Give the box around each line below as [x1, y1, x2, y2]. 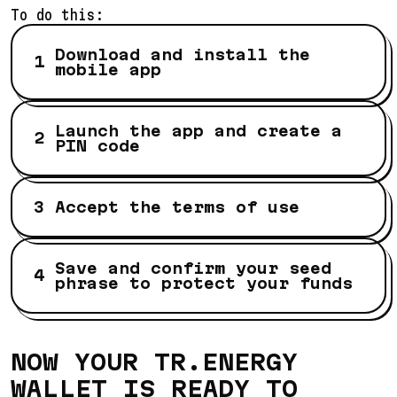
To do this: [11, 5, 104, 23]
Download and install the [55, 45, 310, 63]
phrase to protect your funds [55, 274, 353, 292]
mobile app [55, 60, 161, 78]
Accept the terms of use [55, 198, 300, 215]
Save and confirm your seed [55, 259, 331, 276]
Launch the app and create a [55, 121, 342, 139]
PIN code [55, 136, 140, 154]
